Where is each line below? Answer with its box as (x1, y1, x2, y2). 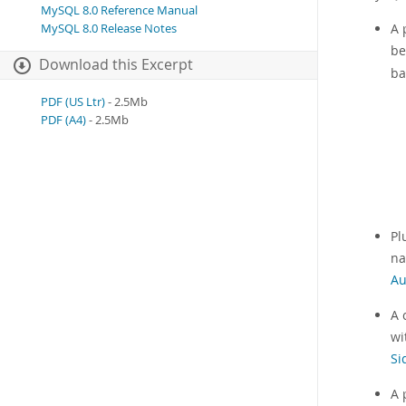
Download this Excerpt (39, 55, 193, 75)
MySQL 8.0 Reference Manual (41, 3, 198, 19)
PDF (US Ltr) (41, 94, 105, 111)
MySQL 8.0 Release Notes (41, 21, 177, 37)
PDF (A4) (41, 112, 86, 129)
